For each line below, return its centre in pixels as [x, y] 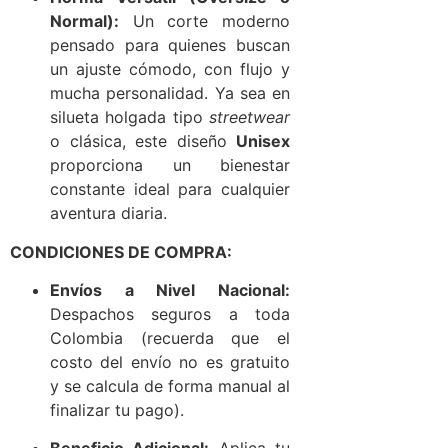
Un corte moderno [204, 21]
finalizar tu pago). [117, 409]
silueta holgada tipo [129, 117]
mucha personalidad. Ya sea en [170, 93]
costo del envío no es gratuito [170, 361]
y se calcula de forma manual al [170, 385]
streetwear [249, 117]
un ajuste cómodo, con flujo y [170, 69]
